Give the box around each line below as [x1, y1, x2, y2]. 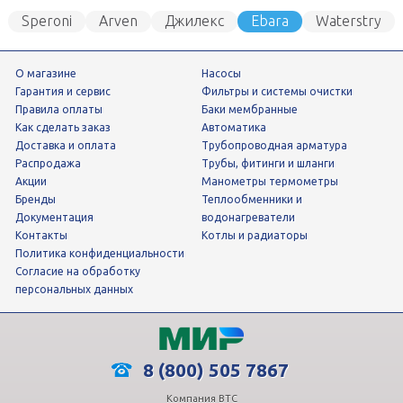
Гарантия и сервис [20, 85, 111, 97]
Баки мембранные [208, 103, 298, 115]
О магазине [24, 67, 76, 79]
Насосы [209, 67, 241, 79]
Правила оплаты [22, 103, 103, 115]
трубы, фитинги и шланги [209, 157, 335, 169]
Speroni [21, 13, 72, 30]
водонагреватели [201, 210, 295, 223]
